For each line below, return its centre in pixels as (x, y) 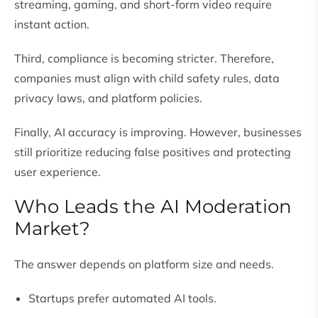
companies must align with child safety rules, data (147, 78)
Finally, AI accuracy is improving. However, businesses (158, 132)
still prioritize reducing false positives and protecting (153, 152)
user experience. (57, 172)
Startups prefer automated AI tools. (122, 298)
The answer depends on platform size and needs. (144, 264)
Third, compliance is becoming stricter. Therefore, (144, 59)
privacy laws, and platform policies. (108, 98)
